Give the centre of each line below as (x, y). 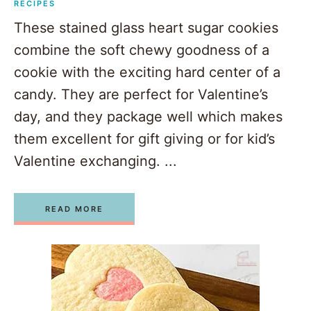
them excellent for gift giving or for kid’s (144, 139)
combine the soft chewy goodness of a (142, 50)
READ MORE (74, 209)
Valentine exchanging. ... (95, 161)
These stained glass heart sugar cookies (146, 28)
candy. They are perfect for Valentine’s (141, 95)
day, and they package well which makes (148, 117)
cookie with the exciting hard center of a (147, 73)
